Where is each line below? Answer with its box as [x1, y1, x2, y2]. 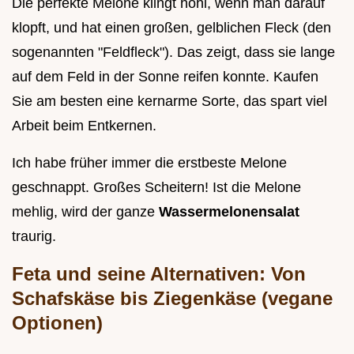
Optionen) [12, 312, 103, 334]
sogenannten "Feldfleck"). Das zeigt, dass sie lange [12, 44, 335, 61]
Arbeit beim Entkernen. [12, 118, 156, 134]
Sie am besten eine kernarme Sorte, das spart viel [12, 93, 327, 110]
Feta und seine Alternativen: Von [12, 263, 306, 285]
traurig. [12, 228, 56, 245]
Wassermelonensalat [159, 204, 299, 220]
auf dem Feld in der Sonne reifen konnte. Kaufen [12, 69, 318, 85]
